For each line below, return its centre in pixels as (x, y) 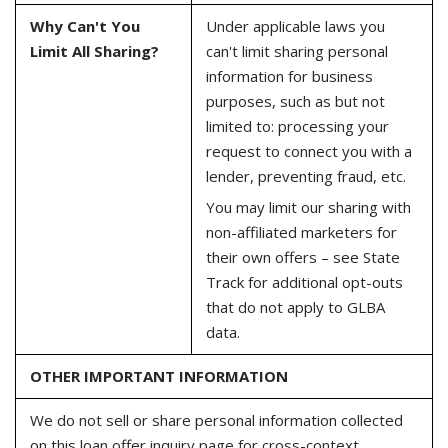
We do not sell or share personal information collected (216, 420)
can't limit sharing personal (296, 51)
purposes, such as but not (295, 101)
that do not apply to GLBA (295, 306)
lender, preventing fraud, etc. (305, 176)
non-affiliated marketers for (301, 231)
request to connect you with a (308, 151)
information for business (289, 76)
